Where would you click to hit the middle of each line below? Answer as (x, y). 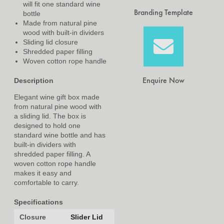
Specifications (39, 202)
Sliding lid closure (50, 42)
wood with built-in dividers (63, 32)
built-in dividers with (45, 144)
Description (34, 80)
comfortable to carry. (46, 182)
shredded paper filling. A (52, 154)
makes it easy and (43, 173)
